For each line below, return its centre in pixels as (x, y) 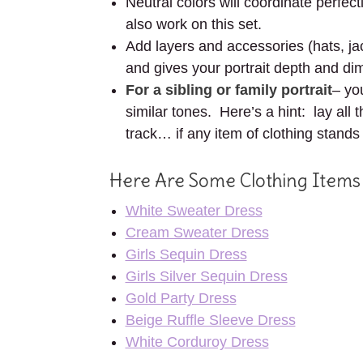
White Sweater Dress (194, 211)
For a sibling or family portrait (228, 90)
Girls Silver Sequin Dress (206, 276)
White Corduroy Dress (197, 342)
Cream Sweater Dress (197, 233)
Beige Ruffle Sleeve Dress (210, 320)
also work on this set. (193, 24)
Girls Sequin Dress (186, 254)
